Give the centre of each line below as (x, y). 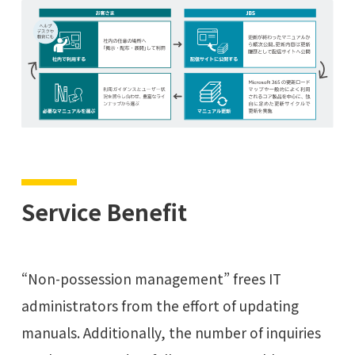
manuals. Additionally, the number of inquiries (171, 333)
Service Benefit (104, 212)
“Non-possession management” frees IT (151, 279)
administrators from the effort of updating (160, 306)
